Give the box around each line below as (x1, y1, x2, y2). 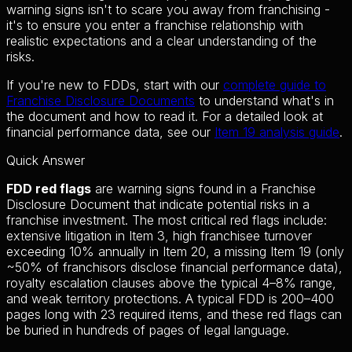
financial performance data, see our (6, 123, 211, 140)
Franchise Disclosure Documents (6, 92, 195, 108)
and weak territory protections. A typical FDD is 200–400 (6, 290, 334, 306)
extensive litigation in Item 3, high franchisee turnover (6, 227, 312, 244)
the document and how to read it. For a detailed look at (6, 108, 323, 124)
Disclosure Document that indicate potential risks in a (6, 196, 310, 212)
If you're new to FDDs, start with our (6, 76, 219, 93)
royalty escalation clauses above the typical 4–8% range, (6, 274, 336, 291)
